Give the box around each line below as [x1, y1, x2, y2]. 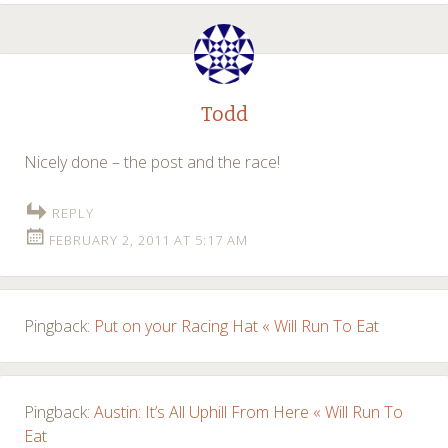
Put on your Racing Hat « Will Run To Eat [94, 314, 379, 337]
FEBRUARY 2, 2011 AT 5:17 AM [49, 230, 248, 249]
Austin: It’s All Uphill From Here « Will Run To [94, 400, 403, 423]
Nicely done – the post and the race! [24, 150, 280, 173]
